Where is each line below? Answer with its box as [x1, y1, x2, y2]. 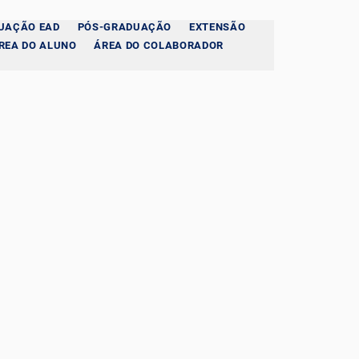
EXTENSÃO [189, 21, 246, 33]
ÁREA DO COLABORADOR [94, 39, 224, 51]
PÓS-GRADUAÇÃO [77, 21, 172, 33]
